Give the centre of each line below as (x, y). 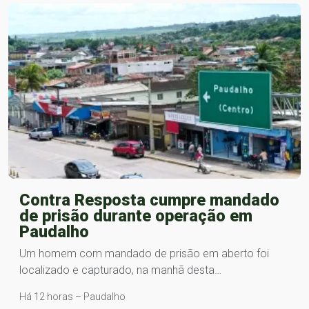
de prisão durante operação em (136, 216)
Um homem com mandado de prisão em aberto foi (144, 254)
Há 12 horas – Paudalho (72, 297)
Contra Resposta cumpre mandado (149, 200)
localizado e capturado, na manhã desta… (120, 270)
